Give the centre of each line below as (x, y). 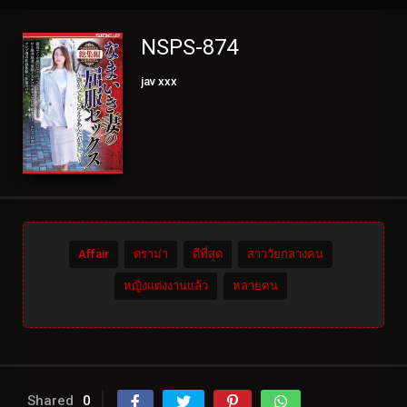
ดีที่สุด (207, 254)
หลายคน (255, 286)
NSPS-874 (189, 48)
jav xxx (159, 82)
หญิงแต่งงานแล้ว (165, 286)
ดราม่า (150, 254)
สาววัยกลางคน (285, 254)
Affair (93, 254)
